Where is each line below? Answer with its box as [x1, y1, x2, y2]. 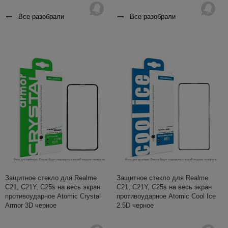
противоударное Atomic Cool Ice [117, 192, 216, 200]
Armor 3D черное [5, 201, 56, 209]
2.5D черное [117, 201, 154, 209]
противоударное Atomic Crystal [5, 192, 101, 200]
